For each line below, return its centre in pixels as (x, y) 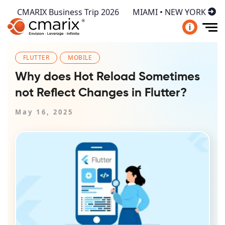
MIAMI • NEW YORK (169, 12)
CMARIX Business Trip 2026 (68, 12)
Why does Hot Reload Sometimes (107, 77)
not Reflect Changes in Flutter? (101, 93)
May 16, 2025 (44, 112)
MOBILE (80, 58)
